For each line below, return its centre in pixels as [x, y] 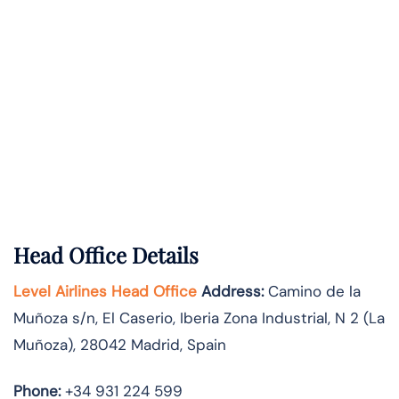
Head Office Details [106, 255]
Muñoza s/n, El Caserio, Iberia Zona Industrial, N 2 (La [199, 318]
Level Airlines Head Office [105, 292]
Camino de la [312, 292]
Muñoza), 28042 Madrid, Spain [120, 345]
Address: [230, 292]
